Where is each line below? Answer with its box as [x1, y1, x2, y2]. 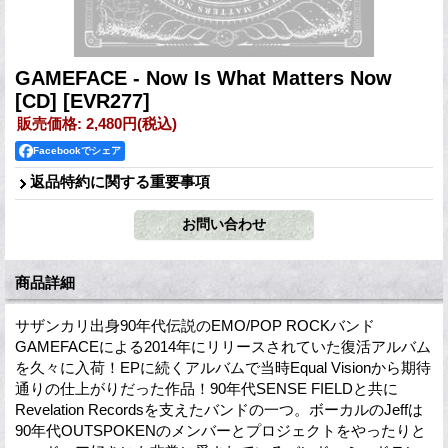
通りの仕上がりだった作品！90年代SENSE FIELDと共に [15, 379, 398, 397]
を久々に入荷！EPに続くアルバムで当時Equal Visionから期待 [15, 358, 431, 376]
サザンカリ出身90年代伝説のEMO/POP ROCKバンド [15, 316, 375, 334]
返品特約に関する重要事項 [30, 172, 210, 190]
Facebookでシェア [33, 144, 121, 156]
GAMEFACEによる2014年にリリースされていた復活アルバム [15, 337, 431, 355]
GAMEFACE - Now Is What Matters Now [15, 66, 392, 89]
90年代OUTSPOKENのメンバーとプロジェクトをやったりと [15, 421, 426, 439]
